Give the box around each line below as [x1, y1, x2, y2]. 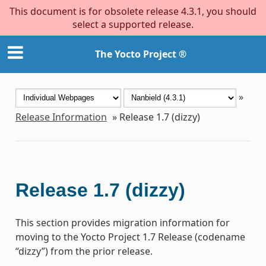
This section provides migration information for [15, 216, 230, 229]
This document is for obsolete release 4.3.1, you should [9, 5, 256, 18]
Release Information [15, 110, 107, 123]
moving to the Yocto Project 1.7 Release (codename [15, 230, 245, 243]
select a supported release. [72, 18, 194, 31]
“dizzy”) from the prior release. [15, 244, 153, 258]
